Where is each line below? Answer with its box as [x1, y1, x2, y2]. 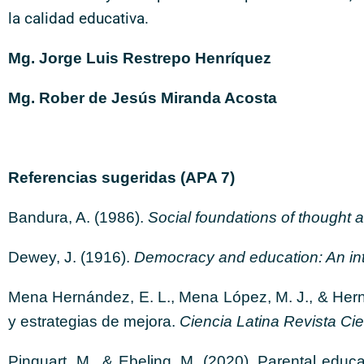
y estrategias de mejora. [8, 313, 180, 330]
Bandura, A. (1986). [8, 209, 148, 226]
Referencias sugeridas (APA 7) [8, 169, 235, 186]
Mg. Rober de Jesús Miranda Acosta [8, 89, 277, 106]
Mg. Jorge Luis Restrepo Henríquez [8, 50, 271, 67]
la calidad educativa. [8, 9, 149, 28]
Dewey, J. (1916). [8, 249, 134, 266]
